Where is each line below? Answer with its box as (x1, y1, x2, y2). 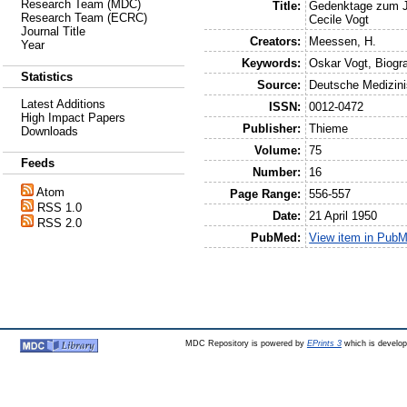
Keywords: (241, 55, 301, 70)
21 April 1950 (309, 208, 378, 223)
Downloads (21, 124, 78, 138)
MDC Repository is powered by (184, 339, 307, 348)
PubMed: (250, 230, 301, 244)
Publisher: (242, 121, 301, 135)
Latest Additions (21, 97, 105, 111)
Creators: (249, 34, 301, 48)
